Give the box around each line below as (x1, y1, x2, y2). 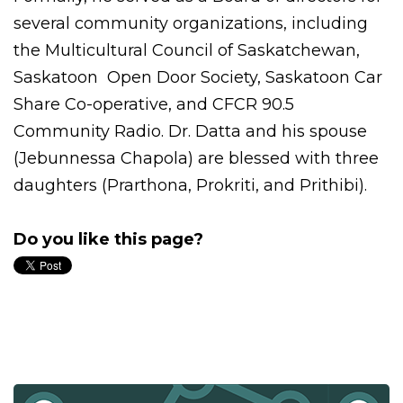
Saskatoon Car (265, 67, 382, 87)
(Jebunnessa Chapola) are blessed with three (13, 148, 379, 168)
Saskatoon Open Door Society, (13, 67, 261, 87)
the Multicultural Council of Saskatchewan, (13, 40, 360, 60)
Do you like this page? (13, 229, 203, 249)
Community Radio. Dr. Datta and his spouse (13, 121, 367, 141)
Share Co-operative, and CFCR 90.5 (13, 94, 294, 114)
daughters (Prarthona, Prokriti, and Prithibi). (13, 175, 372, 195)
